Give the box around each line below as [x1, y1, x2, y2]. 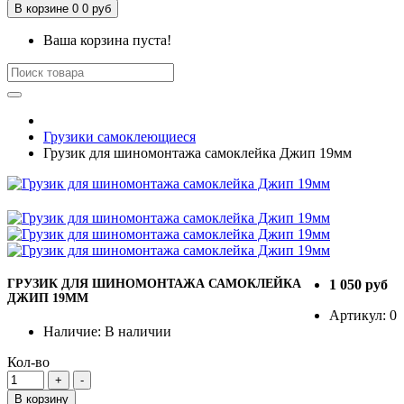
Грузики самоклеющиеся [43, 128, 196, 144]
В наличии [105, 323, 171, 339]
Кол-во [7, 353, 50, 370]
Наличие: [43, 323, 105, 339]
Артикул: [329, 307, 390, 323]
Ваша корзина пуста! [43, 32, 171, 48]
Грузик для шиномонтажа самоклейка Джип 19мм [43, 144, 352, 161]
